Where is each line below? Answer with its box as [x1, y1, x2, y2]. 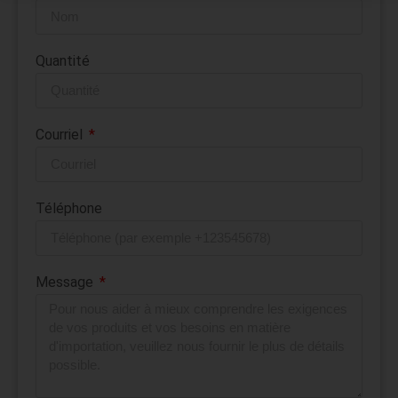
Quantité [36, 52, 90, 69]
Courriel [36, 125, 86, 143]
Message [36, 273, 97, 291]
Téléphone [36, 199, 102, 217]
